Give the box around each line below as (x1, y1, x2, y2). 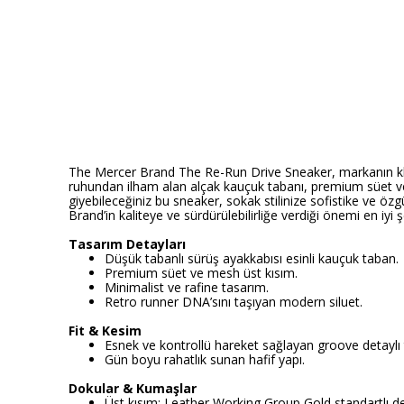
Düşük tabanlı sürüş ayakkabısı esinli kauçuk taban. (105, 250, 399, 267)
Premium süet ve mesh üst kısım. (105, 264, 298, 281)
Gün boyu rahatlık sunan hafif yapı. (105, 351, 305, 368)
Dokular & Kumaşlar (69, 380, 197, 397)
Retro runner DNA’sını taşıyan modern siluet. (105, 293, 363, 310)
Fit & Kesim (69, 322, 142, 339)
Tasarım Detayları (69, 235, 186, 252)
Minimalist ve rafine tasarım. (105, 279, 269, 296)
